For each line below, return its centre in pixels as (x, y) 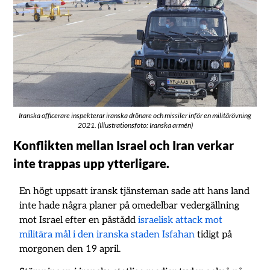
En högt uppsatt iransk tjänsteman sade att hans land (135, 191)
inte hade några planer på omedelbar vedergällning (130, 206)
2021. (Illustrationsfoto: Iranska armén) (135, 125)
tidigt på (214, 234)
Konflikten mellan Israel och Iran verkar (124, 145)
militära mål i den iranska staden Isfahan (107, 234)
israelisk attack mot (181, 220)
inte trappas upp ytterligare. (92, 163)
